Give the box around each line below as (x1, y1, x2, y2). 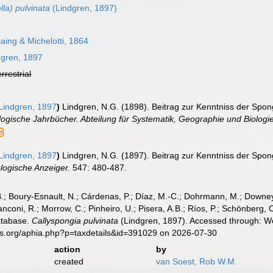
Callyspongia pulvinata (32, 216, 119, 225)
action (54, 244, 80, 254)
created (54, 257, 83, 266)
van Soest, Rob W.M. (155, 257, 237, 266)
